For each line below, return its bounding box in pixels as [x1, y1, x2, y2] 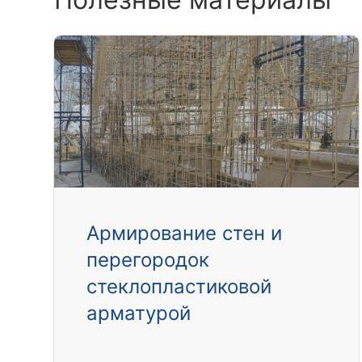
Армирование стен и [86, 221, 283, 246]
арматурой [86, 301, 192, 326]
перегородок [86, 248, 210, 272]
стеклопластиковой [86, 275, 272, 299]
